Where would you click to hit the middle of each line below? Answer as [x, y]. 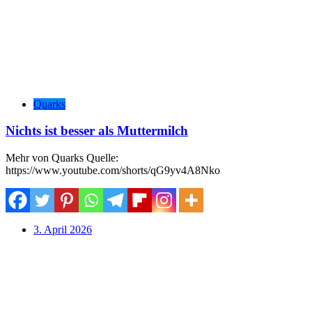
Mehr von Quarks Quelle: [62, 158]
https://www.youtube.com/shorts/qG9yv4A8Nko [113, 171]
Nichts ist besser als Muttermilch [97, 131]
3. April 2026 [63, 230]
